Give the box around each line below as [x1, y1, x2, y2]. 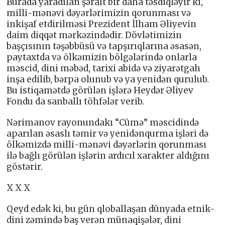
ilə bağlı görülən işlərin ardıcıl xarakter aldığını [7, 150, 210, 161]
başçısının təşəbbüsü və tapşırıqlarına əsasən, [7, 40, 202, 52]
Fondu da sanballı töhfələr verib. [7, 95, 145, 107]
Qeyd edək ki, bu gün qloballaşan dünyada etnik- [7, 203, 215, 214]
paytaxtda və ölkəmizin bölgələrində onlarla [7, 51, 197, 63]
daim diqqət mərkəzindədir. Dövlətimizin [7, 29, 182, 41]
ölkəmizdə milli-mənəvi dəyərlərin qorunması [7, 139, 207, 150]
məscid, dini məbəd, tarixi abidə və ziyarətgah [7, 62, 201, 74]
